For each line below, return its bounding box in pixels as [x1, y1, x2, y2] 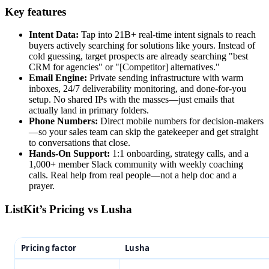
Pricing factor [21, 242, 77, 253]
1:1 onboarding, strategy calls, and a [110, 148, 249, 159]
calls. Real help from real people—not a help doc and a [29, 170, 237, 181]
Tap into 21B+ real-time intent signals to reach [79, 29, 256, 40]
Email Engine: [29, 73, 87, 83]
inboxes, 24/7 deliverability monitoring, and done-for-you [29, 83, 246, 94]
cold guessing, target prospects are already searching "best [29, 51, 248, 62]
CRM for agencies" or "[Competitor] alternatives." [29, 62, 220, 73]
